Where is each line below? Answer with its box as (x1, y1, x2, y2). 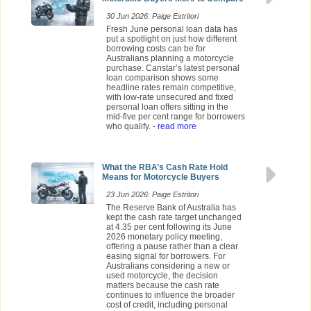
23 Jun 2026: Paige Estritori (106, 190, 199, 199)
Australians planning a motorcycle (106, 53, 234, 64)
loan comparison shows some (106, 73, 219, 83)
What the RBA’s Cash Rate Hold (102, 162, 228, 173)
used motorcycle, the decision (106, 271, 218, 281)
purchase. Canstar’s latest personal (106, 63, 239, 74)
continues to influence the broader (106, 290, 235, 301)
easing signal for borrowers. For (106, 251, 226, 262)
